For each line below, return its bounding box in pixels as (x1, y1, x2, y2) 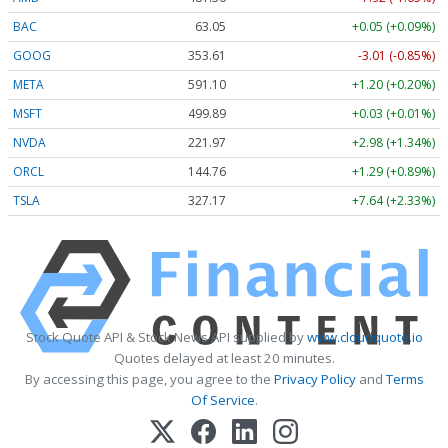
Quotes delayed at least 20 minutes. (113, 349, 335, 368)
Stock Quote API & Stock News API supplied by (25, 328, 307, 347)
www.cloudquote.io (306, 328, 423, 347)
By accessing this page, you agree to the (24, 370, 274, 389)
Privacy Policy (273, 370, 356, 389)
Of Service (190, 391, 255, 410)
